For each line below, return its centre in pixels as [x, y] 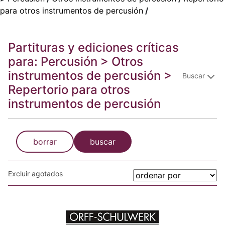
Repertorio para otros [69, 90]
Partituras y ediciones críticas [93, 47]
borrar [45, 142]
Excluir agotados [35, 174]
